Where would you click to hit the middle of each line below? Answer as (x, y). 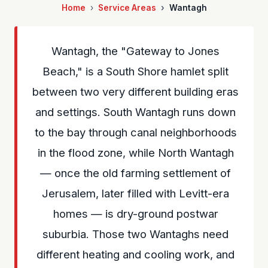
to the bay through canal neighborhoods (135, 132)
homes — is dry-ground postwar (135, 214)
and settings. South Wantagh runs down (135, 112)
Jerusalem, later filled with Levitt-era (135, 193)
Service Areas (127, 8)
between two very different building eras (135, 92)
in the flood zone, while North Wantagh (135, 153)
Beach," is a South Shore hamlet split (135, 71)
